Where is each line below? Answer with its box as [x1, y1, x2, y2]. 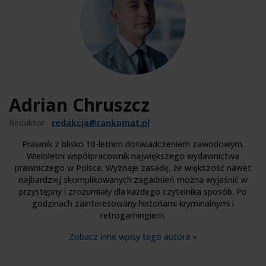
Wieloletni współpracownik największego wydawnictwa [26, 150, 240, 161]
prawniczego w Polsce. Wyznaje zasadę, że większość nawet [14, 161, 252, 173]
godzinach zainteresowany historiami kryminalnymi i [31, 197, 235, 209]
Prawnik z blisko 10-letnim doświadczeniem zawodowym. [22, 138, 244, 150]
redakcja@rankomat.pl [52, 116, 150, 128]
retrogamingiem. [100, 209, 166, 221]
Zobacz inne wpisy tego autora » [69, 230, 197, 242]
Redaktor [9, 116, 45, 128]
